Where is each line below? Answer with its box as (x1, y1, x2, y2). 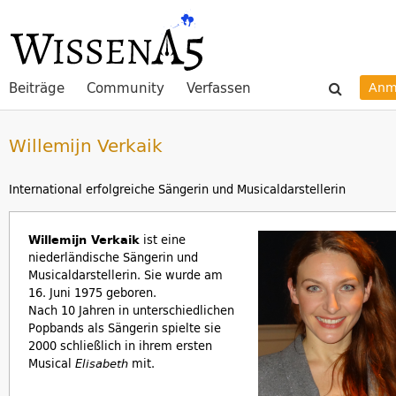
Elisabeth (75, 355, 128, 372)
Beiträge (9, 78, 65, 98)
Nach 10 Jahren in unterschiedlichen (28, 301, 234, 319)
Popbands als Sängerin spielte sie (28, 319, 221, 337)
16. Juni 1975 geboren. (28, 284, 156, 301)
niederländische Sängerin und (28, 248, 198, 266)
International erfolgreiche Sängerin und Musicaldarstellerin (9, 180, 346, 198)
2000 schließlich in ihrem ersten (28, 337, 212, 354)
